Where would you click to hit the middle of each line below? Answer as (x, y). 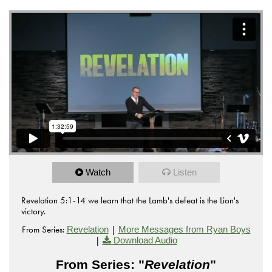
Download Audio (145, 240)
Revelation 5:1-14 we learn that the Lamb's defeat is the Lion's (130, 201)
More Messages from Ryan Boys (184, 229)
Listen (185, 172)
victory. (33, 212)
